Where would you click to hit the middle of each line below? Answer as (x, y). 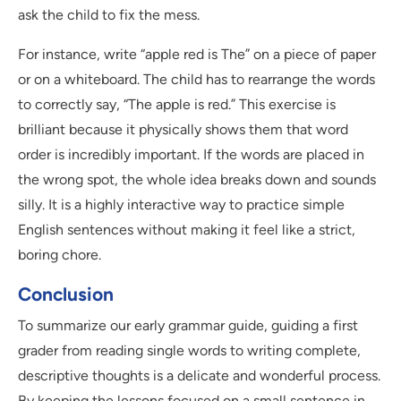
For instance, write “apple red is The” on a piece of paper (197, 55)
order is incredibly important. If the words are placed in (191, 155)
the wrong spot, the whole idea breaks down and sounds (197, 180)
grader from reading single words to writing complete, (189, 351)
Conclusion (66, 294)
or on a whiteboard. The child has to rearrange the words (196, 80)
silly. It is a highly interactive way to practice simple (181, 205)
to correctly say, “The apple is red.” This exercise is (177, 105)
